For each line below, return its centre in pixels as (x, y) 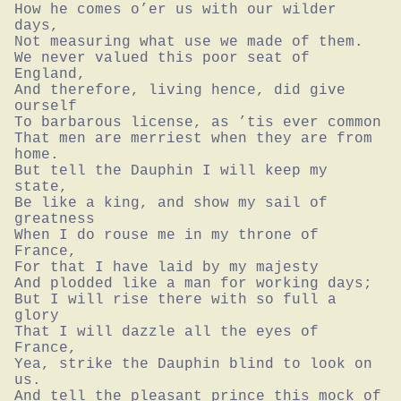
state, (41, 187)
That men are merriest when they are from (193, 138)
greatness (55, 219)
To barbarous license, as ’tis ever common (198, 122)
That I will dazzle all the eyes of (166, 332)
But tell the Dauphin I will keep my (171, 171)
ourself (46, 106)
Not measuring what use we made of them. (189, 42)
